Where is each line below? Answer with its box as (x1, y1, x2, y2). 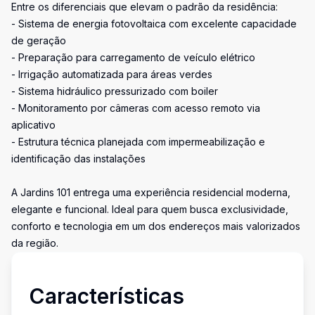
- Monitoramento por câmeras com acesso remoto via (11, 102, 260, 114)
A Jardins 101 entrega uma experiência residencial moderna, (11, 186, 290, 198)
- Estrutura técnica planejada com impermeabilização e (11, 136, 265, 148)
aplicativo (11, 119, 56, 131)
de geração (11, 34, 66, 46)
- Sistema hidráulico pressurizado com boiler (11, 85, 218, 97)
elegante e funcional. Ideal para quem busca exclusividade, (11, 203, 288, 215)
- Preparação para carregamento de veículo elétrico (11, 51, 255, 63)
